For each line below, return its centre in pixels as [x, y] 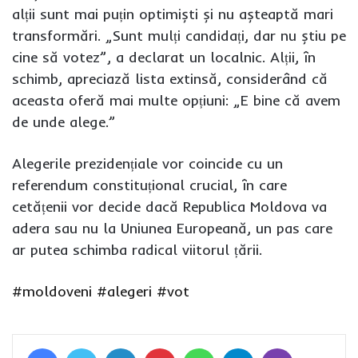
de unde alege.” [64, 121]
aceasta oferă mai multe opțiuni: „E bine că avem [176, 100]
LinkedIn [158, 347]
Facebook [84, 347]
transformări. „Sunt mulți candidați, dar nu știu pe [179, 35]
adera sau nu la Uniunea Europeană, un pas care [172, 228]
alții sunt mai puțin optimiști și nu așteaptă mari [173, 14]
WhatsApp [243, 347]
